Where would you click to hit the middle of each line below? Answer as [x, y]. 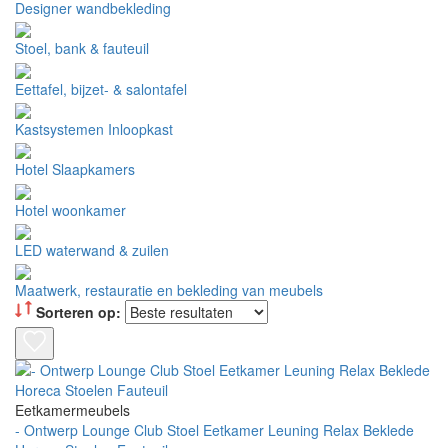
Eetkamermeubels [72, 410]
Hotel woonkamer [70, 209]
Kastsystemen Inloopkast [94, 128]
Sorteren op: [76, 312]
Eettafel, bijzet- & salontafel [101, 88]
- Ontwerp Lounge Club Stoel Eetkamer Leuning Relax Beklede [214, 430]
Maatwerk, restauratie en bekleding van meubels [169, 290]
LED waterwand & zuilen [92, 249]
